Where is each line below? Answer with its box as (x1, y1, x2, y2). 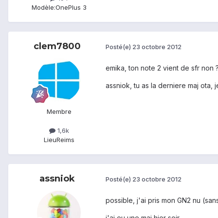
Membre (46, 107, 72, 115)
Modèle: (31, 3, 55, 11)
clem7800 (33, 40, 81, 52)
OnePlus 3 (55, 3, 87, 11)
